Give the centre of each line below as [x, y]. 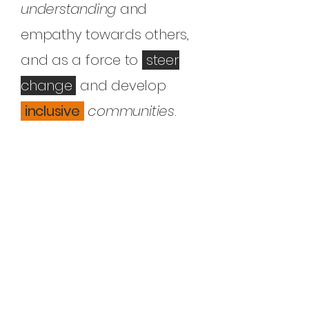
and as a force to [82, 60]
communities [131, 111]
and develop [121, 86]
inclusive [52, 111]
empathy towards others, [105, 34]
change [49, 86]
